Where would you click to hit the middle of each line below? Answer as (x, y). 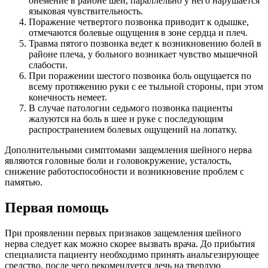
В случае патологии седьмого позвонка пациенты (131, 108)
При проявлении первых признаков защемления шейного (123, 233)
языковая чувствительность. (86, 11)
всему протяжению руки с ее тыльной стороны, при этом (146, 87)
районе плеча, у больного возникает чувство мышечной (143, 54)
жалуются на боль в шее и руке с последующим (126, 119)
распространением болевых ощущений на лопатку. (133, 130)
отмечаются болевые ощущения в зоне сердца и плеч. (138, 33)
